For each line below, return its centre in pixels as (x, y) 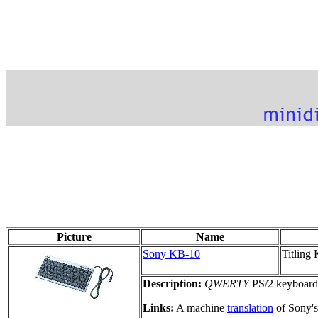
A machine (201, 307)
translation (250, 307)
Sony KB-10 (171, 253)
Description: (172, 283)
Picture (74, 236)
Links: (158, 307)
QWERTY (227, 283)
